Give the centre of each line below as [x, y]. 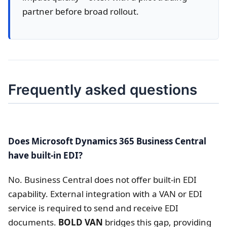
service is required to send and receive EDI [93, 208]
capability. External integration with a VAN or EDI [105, 194]
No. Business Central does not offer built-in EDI [102, 179]
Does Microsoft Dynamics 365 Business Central [107, 141]
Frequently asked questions [103, 89]
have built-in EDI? [45, 155]
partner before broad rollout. [81, 11]
